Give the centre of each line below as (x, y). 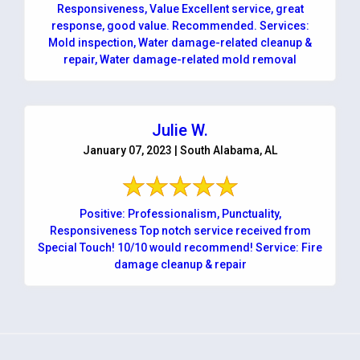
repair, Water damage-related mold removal (180, 59)
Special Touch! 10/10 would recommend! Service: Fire (180, 247)
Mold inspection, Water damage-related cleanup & (180, 42)
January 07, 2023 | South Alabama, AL (180, 150)
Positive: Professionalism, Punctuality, (180, 213)
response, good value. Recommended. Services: (180, 25)
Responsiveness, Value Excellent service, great (180, 8)
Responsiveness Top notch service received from (180, 230)
